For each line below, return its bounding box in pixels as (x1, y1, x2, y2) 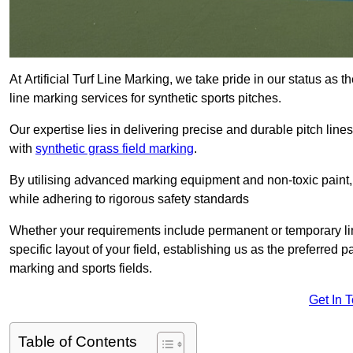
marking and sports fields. (9, 262, 152, 276)
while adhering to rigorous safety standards (9, 192, 249, 206)
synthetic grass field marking (35, 142, 194, 156)
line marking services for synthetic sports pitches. (9, 91, 281, 106)
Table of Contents (18, 333, 137, 351)
